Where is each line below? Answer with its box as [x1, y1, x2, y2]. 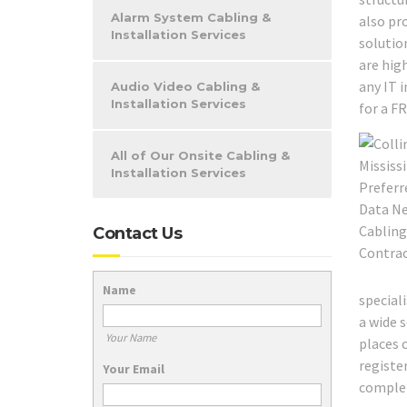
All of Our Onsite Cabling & [111, 148, 290, 163]
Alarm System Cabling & [111, 10, 271, 25]
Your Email [103, 360, 164, 377]
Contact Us [93, 223, 182, 243]
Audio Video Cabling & [111, 79, 260, 94]
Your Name [104, 330, 156, 344]
